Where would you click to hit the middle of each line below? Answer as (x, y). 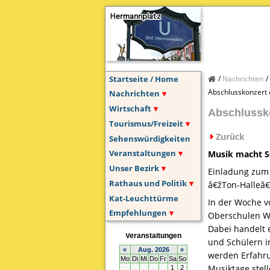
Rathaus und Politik (148, 183)
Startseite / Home (143, 79)
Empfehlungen (138, 213)
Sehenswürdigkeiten (149, 139)
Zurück (230, 137)
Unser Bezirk (134, 168)
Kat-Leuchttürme (143, 198)
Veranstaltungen (142, 153)
